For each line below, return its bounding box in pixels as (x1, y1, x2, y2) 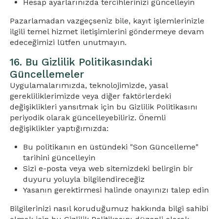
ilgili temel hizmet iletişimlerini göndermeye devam (10, 27, 204, 36)
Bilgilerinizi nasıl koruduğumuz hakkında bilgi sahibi (10, 204, 208, 213)
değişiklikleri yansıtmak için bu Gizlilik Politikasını (10, 102, 197, 111)
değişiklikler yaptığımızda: (10, 124, 109, 133)
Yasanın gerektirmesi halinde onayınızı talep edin (23, 185, 209, 195)
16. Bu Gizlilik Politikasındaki (10, 56, 152, 68)
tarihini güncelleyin (23, 153, 96, 162)
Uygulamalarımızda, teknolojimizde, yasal (10, 81, 168, 90)
